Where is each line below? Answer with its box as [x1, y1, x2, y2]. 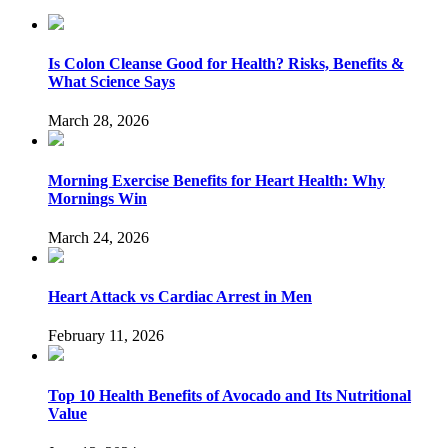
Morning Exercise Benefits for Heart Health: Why [48, 171, 385, 189]
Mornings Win [48, 189, 147, 207]
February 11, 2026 [48, 327, 164, 345]
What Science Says [48, 73, 175, 91]
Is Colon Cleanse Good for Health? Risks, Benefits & [48, 55, 404, 73]
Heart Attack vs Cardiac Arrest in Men [48, 288, 312, 306]
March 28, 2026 [48, 112, 149, 130]
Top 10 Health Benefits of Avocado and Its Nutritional [48, 386, 411, 404]
